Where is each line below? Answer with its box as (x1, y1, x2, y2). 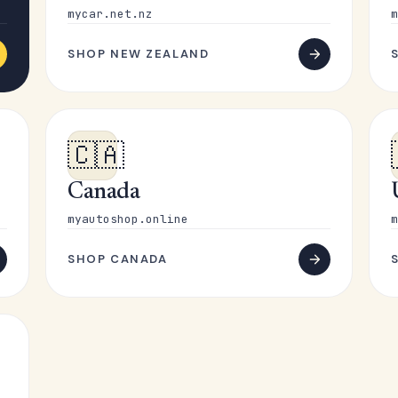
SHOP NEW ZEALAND (68, 46, 210, 61)
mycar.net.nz (68, 6, 154, 21)
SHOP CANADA (68, 251, 168, 267)
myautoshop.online (68, 211, 189, 227)
